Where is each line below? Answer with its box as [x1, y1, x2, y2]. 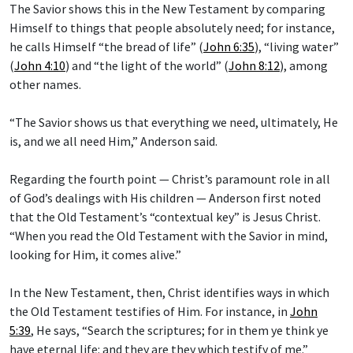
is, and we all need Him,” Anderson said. [9, 132, 217, 149]
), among [280, 57, 328, 73]
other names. [9, 76, 81, 92]
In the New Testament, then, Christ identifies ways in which [9, 284, 329, 300]
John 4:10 [14, 57, 65, 73]
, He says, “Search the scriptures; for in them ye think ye [31, 321, 329, 338]
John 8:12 [229, 57, 280, 73]
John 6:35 [203, 38, 255, 54]
